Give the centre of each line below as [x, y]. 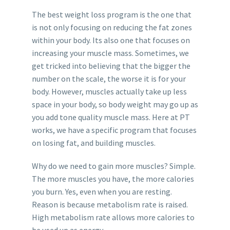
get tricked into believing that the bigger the [111, 65]
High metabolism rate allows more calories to [113, 217]
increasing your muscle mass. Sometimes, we [110, 53]
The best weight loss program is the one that [111, 14]
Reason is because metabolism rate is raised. [110, 204]
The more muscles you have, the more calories [113, 178]
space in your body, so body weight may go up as [115, 104]
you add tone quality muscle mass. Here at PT [111, 117]
